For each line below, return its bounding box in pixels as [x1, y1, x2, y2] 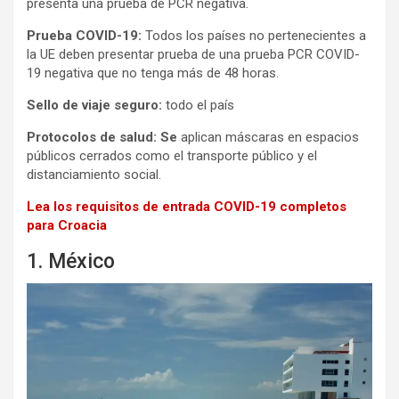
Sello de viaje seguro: [27, 96, 162, 113]
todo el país [162, 96, 234, 113]
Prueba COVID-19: [27, 27, 142, 44]
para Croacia [27, 216, 107, 233]
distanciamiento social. [27, 166, 161, 183]
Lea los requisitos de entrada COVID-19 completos [27, 198, 346, 215]
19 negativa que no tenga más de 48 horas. [27, 64, 279, 81]
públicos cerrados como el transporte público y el [27, 147, 317, 164]
